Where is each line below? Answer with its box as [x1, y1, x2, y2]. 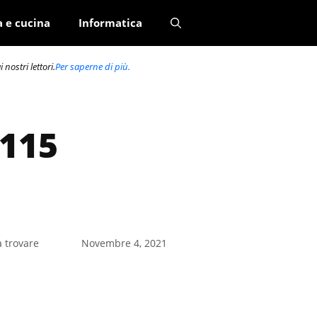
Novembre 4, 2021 [81, 236, 167, 250]
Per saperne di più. [55, 60, 130, 73]
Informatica [79, 16, 142, 30]
